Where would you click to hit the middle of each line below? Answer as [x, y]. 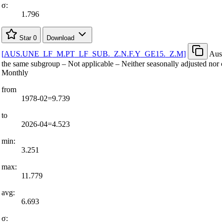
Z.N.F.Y [127, 54]
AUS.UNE [21, 54]
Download [61, 38]
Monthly [15, 72]
